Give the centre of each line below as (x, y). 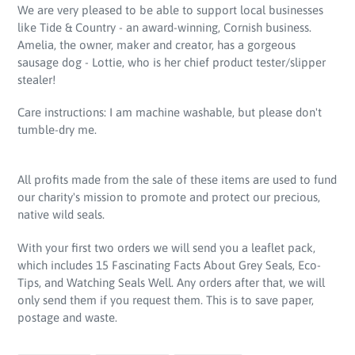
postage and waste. (67, 317)
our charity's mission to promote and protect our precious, (169, 197)
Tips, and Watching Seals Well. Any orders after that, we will (171, 282)
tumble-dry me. (57, 130)
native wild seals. (61, 215)
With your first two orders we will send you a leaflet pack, (166, 247)
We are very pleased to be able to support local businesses (170, 10)
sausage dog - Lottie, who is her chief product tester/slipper (172, 62)
